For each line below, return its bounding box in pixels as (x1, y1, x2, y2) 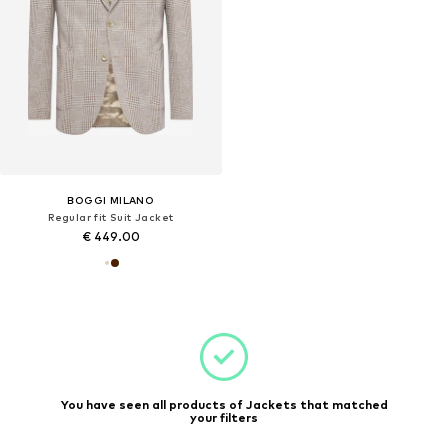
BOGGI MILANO (67, 194, 155, 207)
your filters (190, 410, 258, 425)
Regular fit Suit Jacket (48, 211, 174, 224)
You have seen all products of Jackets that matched (60, 397, 388, 412)
